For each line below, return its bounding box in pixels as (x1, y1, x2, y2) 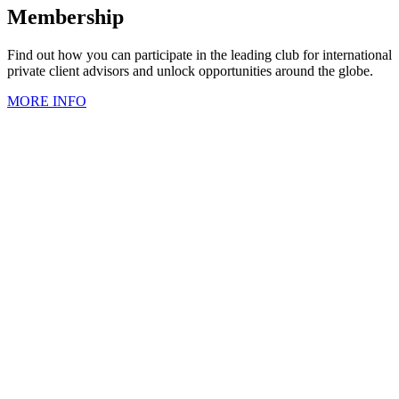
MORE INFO (7, 94, 86, 110)
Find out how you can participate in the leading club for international (7, 47, 392, 63)
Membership (7, 5, 124, 29)
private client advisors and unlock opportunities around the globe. (7, 63, 377, 79)
